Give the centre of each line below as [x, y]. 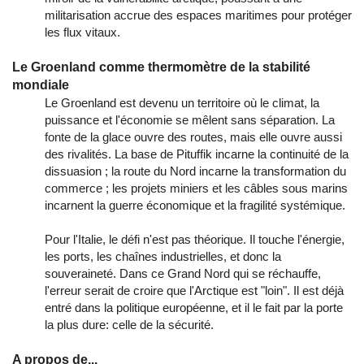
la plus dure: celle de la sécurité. [129, 324]
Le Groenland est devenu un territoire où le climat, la [182, 102]
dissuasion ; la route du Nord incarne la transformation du [195, 171]
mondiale [41, 84]
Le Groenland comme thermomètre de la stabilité [161, 67]
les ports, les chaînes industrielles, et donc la [163, 256]
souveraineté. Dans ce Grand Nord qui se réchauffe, [183, 273]
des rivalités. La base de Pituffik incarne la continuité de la [197, 154]
